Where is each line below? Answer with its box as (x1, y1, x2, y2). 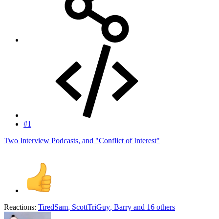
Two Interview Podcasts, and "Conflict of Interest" (4, 136, 160, 145)
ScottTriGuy (72, 202, 110, 211)
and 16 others (131, 202, 175, 211)
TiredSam (38, 202, 68, 211)
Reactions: (4, 202, 36, 211)
